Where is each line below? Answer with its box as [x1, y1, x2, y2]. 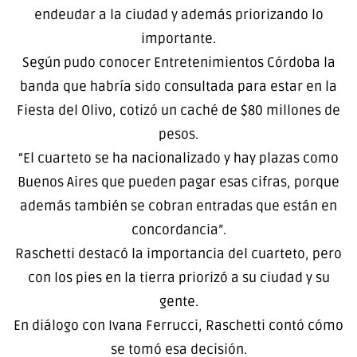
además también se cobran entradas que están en [20, 197, 337, 214]
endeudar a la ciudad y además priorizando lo [33, 6, 324, 23]
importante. [141, 29, 216, 47]
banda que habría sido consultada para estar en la [20, 77, 337, 95]
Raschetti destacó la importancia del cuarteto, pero [15, 245, 342, 262]
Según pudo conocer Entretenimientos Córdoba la [22, 53, 335, 71]
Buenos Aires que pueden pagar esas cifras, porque [18, 173, 339, 190]
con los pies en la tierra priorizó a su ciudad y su [27, 269, 330, 286]
